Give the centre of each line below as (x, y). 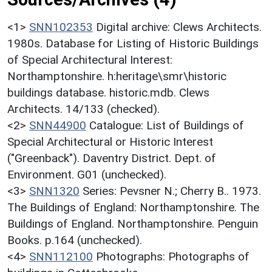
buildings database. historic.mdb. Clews (108, 92)
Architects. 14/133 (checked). (83, 109)
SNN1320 (54, 191)
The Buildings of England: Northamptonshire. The (133, 207)
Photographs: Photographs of (173, 256)
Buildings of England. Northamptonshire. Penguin (133, 223)
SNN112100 (61, 256)
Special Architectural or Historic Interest (110, 141)
